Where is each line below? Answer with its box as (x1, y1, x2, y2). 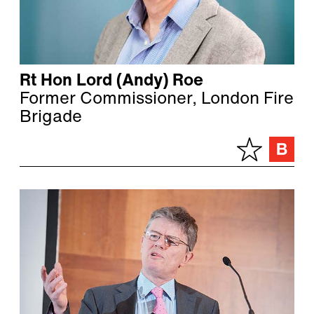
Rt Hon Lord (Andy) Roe (20, 73, 203, 90)
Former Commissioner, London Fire (20, 91, 294, 109)
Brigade (20, 109, 82, 127)
